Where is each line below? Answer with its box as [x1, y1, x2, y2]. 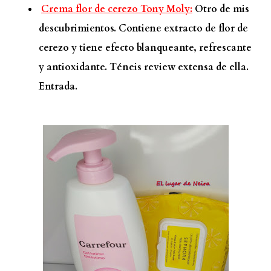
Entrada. [39, 79, 77, 93]
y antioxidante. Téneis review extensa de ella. [39, 60, 249, 74]
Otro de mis [192, 2, 249, 16]
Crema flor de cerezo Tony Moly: [41, 2, 192, 16]
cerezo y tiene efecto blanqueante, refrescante [39, 41, 252, 54]
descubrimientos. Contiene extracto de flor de [39, 21, 248, 35]
